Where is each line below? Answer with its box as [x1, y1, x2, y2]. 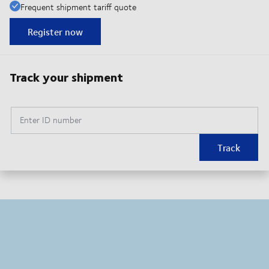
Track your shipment [10, 67, 123, 86]
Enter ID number [20, 113, 82, 127]
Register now [28, 25, 83, 39]
